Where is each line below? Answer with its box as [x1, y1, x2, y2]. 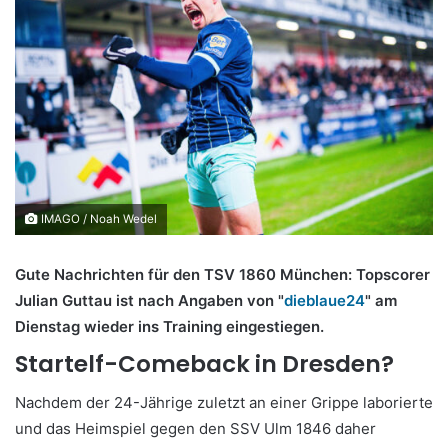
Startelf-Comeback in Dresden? [15, 347, 394, 380]
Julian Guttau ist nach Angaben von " [15, 290, 284, 310]
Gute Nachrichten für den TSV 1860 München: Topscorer [15, 264, 430, 284]
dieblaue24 [284, 290, 365, 310]
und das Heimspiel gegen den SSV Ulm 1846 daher [15, 419, 376, 439]
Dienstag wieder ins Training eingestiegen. [15, 316, 324, 336]
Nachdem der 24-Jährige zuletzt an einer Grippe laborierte [15, 393, 433, 413]
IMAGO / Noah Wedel [38, 211, 157, 226]
